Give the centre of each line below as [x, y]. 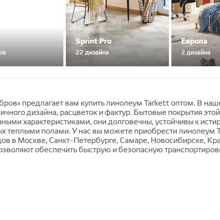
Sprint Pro [94, 41]
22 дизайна [92, 52]
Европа [194, 41]
